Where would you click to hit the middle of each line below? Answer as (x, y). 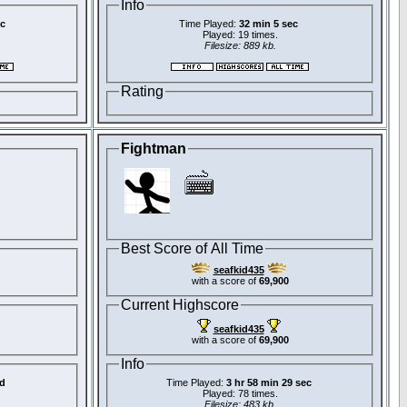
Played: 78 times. (240, 394)
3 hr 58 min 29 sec (268, 383)
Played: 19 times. (240, 35)
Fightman (154, 149)
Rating (142, 92)
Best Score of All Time (192, 248)
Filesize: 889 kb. (240, 46)
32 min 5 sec (268, 24)
